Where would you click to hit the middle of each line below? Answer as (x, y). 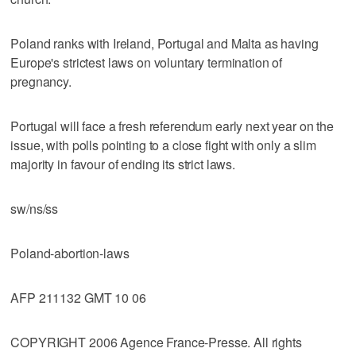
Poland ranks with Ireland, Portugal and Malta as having (164, 43)
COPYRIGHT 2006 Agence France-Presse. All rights (156, 342)
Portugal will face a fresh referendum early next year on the (172, 126)
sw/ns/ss (35, 208)
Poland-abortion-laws (70, 253)
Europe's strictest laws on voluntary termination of (147, 62)
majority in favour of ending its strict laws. (123, 164)
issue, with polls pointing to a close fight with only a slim (163, 145)
